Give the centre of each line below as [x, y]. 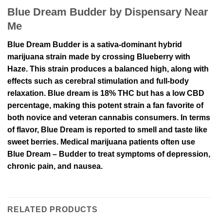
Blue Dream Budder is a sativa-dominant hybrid [95, 44]
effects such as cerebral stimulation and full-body [98, 81]
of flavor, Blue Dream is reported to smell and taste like [107, 129]
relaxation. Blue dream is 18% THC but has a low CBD [106, 93]
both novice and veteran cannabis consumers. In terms [109, 117]
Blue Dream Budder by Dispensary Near [108, 12]
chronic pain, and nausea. [55, 166]
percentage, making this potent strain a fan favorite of [105, 105]
